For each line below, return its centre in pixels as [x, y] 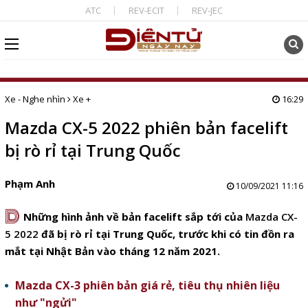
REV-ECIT [146, 10]
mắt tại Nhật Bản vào [60, 251]
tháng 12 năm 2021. [168, 251]
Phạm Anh [30, 184]
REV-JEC [207, 10]
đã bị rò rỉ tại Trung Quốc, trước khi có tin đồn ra [166, 234]
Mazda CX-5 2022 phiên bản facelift [146, 128]
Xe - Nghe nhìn [35, 99]
